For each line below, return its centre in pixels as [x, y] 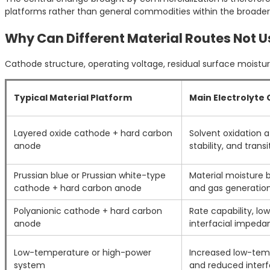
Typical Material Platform [73, 98]
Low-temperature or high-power [83, 253]
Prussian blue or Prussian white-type [90, 176]
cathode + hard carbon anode [78, 188]
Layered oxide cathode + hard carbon [93, 133]
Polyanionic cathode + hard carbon [88, 211]
